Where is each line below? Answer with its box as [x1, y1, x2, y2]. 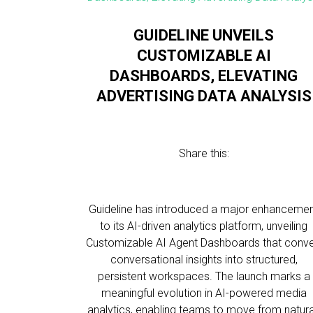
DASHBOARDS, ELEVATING [110, 67, 298, 85]
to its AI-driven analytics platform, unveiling [100, 219, 308, 233]
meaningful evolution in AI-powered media [101, 286, 307, 300]
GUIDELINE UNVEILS [133, 27, 275, 44]
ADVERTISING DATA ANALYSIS [96, 87, 312, 105]
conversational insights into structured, [110, 253, 298, 266]
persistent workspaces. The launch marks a [97, 270, 310, 283]
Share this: [178, 147, 229, 160]
